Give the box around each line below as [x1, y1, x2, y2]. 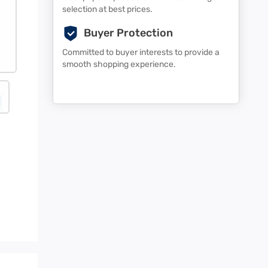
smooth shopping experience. [62, 59, 176, 69]
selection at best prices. [62, 4, 153, 14]
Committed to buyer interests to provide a [62, 47, 220, 57]
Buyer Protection [84, 26, 173, 39]
